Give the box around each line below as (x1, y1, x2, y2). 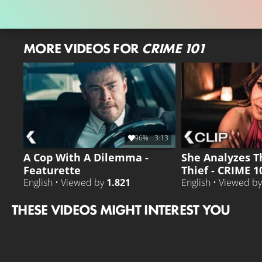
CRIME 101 (142, 39, 206, 57)
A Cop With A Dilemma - (23, 149, 149, 164)
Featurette (23, 162, 81, 177)
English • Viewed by (23, 175, 106, 189)
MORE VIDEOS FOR (23, 39, 142, 57)
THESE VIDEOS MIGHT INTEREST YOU (12, 200, 230, 219)
